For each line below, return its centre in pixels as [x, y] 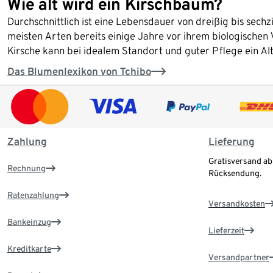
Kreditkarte [29, 249]
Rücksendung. [235, 173]
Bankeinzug [29, 222]
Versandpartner [239, 257]
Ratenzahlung [33, 195]
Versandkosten [237, 204]
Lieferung [232, 142]
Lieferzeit [226, 231]
